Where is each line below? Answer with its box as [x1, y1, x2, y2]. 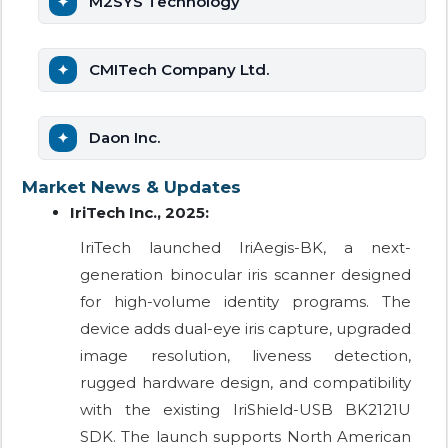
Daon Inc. [89, 128, 160, 148]
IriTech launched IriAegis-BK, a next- [80, 238, 411, 258]
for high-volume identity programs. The [80, 292, 411, 312]
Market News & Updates [22, 177, 241, 198]
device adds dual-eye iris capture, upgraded [80, 319, 411, 339]
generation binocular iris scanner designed [80, 265, 411, 285]
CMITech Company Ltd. [89, 60, 269, 80]
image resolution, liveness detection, [80, 346, 411, 366]
